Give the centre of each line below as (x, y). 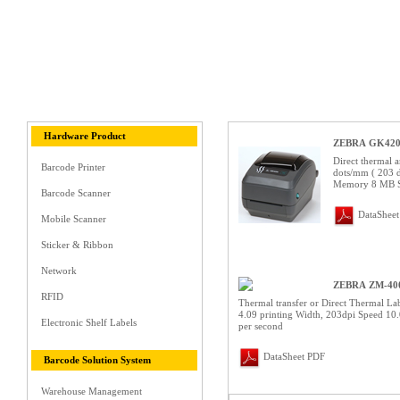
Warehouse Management (92, 391)
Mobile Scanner (74, 218)
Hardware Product (85, 135)
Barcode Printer (73, 167)
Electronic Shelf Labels (89, 322)
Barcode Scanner (76, 192)
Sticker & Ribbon (77, 244)
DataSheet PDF (294, 356)
